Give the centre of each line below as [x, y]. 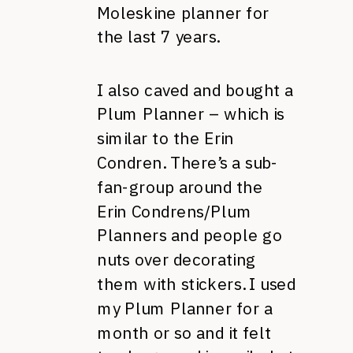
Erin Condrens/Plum [175, 211]
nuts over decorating [176, 260]
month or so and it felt [184, 333]
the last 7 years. [158, 37]
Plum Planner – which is [191, 114]
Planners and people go [190, 236]
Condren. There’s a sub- [188, 163]
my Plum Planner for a [185, 308]
